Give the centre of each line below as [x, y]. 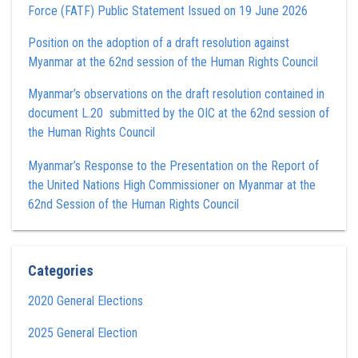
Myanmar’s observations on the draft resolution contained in [176, 94]
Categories [61, 270]
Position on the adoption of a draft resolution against [159, 43]
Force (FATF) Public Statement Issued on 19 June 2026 [168, 11]
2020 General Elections [86, 301]
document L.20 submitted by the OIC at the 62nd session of [179, 113]
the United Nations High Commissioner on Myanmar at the [172, 185]
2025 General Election [83, 333]
